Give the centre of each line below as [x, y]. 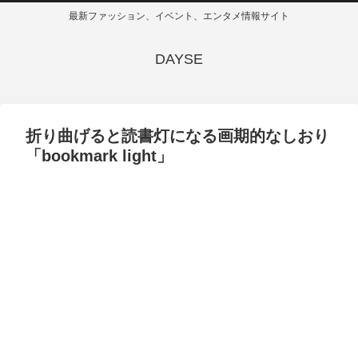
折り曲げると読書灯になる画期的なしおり [177, 136]
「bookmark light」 [99, 156]
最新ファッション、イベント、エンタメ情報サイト [179, 16]
